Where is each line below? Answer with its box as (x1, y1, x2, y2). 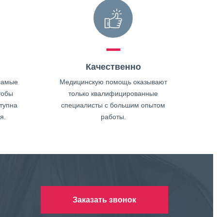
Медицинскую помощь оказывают (59, 78, 167, 86)
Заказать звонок (72, 195, 136, 204)
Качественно (85, 62, 141, 72)
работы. (100, 113, 126, 121)
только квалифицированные (68, 90, 158, 97)
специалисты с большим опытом (61, 101, 166, 109)
